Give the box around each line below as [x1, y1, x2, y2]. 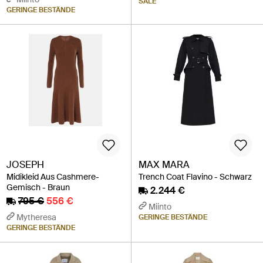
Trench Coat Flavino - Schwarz [139, 171, 252, 182]
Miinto [149, 201, 171, 212]
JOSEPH [6, 158, 44, 171]
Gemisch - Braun [6, 181, 70, 193]
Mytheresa [16, 211, 56, 222]
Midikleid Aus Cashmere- [6, 171, 99, 182]
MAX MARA [139, 158, 190, 171]
